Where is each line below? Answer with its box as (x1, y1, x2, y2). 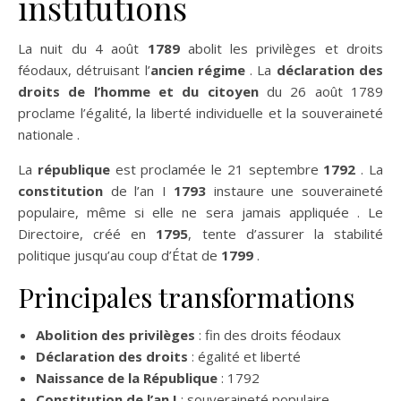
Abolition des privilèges (36, 326, 195, 344)
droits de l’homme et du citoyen (18, 82, 259, 100)
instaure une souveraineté (206, 182, 384, 200)
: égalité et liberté (188, 347, 301, 365)
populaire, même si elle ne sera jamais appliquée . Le (18, 203, 383, 221)
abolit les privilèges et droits (179, 39, 383, 57)
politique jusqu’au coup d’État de (18, 246, 221, 264)
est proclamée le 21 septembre (109, 160, 324, 178)
